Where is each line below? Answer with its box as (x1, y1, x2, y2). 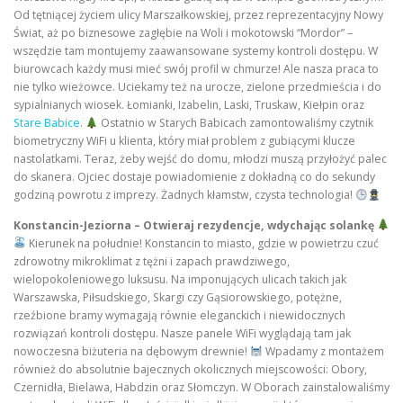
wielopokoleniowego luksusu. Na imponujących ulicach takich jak (13, 271, 346, 287)
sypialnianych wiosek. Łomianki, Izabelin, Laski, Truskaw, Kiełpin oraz (13, 97, 364, 113)
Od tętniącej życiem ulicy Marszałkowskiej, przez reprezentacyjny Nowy (13, 7, 383, 23)
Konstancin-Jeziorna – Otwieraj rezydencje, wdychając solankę (13, 217, 377, 233)
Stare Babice (13, 115, 80, 131)
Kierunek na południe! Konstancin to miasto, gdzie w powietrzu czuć (25, 235, 379, 251)
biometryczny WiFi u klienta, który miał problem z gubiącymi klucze (13, 133, 355, 149)
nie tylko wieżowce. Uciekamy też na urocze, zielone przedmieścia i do (13, 79, 381, 95)
